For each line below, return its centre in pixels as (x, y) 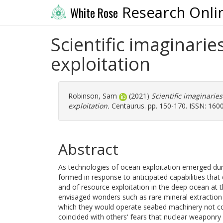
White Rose (94, 13)
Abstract (88, 149)
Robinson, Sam (93, 96)
